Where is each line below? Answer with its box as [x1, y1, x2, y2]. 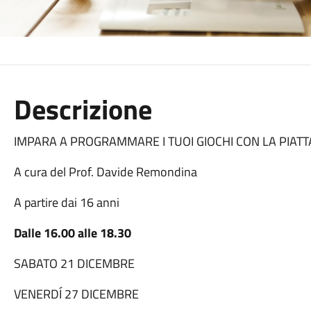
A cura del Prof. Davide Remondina [13, 162, 197, 181]
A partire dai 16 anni [13, 193, 119, 212]
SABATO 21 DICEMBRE [13, 254, 135, 273]
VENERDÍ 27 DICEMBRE [13, 285, 139, 303]
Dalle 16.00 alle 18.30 [13, 224, 131, 242]
